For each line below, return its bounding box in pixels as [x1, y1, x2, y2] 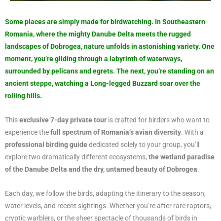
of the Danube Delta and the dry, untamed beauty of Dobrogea [5, 165, 197, 173]
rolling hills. [5, 91, 42, 100]
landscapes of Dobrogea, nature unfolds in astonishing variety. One [5, 42, 215, 50]
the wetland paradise [148, 152, 215, 161]
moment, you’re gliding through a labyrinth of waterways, [5, 54, 182, 63]
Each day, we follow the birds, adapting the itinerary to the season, [5, 189, 206, 197]
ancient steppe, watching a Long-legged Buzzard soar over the [5, 79, 200, 87]
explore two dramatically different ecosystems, [5, 152, 148, 161]
